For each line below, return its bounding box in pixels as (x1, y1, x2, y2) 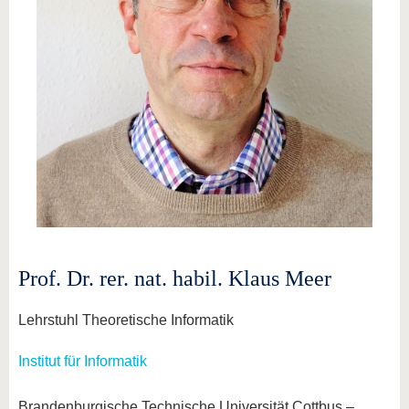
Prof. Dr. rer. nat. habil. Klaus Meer (18, 267, 331, 290)
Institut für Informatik (18, 353, 147, 369)
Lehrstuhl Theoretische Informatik (18, 312, 234, 328)
